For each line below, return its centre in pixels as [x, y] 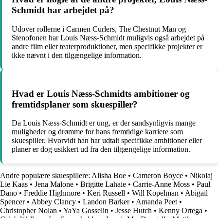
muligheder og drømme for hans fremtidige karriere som [97, 132]
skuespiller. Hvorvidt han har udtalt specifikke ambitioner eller [107, 141]
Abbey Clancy [54, 202]
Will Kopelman [155, 193]
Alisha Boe [109, 176]
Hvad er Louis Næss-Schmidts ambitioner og [101, 93]
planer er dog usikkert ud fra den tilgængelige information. [101, 149]
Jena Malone [54, 184]
